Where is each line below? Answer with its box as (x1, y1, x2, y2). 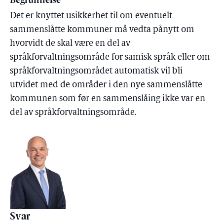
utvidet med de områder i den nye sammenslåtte (10, 80, 202, 90)
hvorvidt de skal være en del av (10, 39, 130, 48)
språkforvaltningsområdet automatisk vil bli (10, 67, 183, 76)
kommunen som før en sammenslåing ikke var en (10, 94, 205, 104)
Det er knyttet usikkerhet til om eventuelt (10, 11, 172, 21)
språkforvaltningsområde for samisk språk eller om (10, 53, 210, 62)
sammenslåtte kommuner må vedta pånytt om (10, 25, 194, 35)
